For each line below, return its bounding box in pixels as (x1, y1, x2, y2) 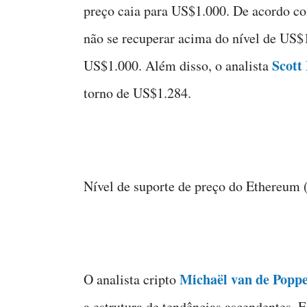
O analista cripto (84, 270, 180, 288)
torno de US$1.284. (84, 84, 191, 102)
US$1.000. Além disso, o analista (84, 56, 272, 75)
